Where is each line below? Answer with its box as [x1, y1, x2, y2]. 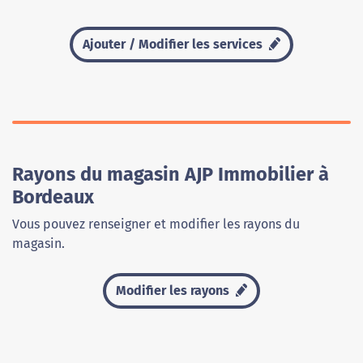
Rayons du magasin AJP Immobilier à [12, 163, 329, 186]
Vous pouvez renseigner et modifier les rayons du [12, 216, 300, 233]
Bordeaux [12, 186, 94, 209]
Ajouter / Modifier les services [82, 36, 266, 53]
